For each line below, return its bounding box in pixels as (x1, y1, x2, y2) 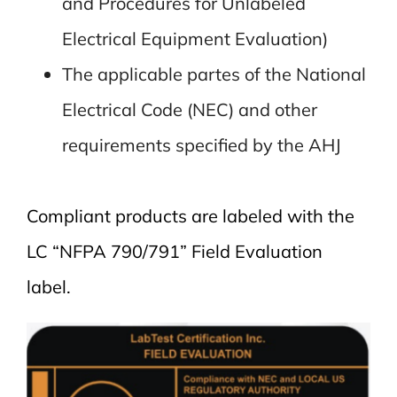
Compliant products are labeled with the (26, 204, 354, 227)
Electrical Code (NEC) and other (61, 97, 317, 121)
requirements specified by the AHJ (61, 133, 341, 156)
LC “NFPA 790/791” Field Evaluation (26, 239, 323, 262)
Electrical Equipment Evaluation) (61, 27, 328, 50)
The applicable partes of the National (61, 62, 366, 85)
